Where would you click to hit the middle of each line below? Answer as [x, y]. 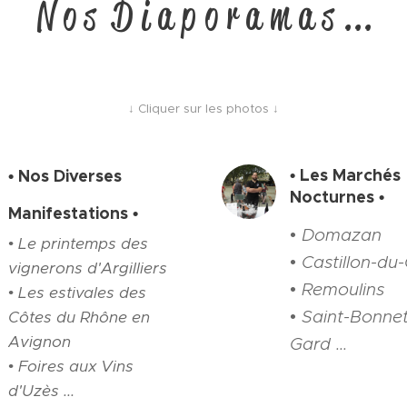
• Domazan [336, 234]
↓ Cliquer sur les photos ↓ [203, 108]
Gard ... [318, 343]
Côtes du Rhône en [79, 317]
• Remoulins [337, 289]
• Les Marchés [345, 174]
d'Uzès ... [41, 390]
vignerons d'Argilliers [88, 268]
